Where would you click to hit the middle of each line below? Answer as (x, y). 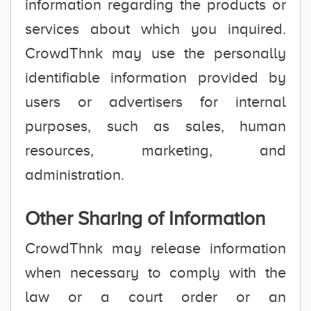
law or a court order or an (155, 297)
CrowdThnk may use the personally (155, 53)
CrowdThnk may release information (155, 248)
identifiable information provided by (155, 77)
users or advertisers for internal (155, 102)
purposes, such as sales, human (155, 126)
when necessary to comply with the (155, 272)
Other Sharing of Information (145, 218)
